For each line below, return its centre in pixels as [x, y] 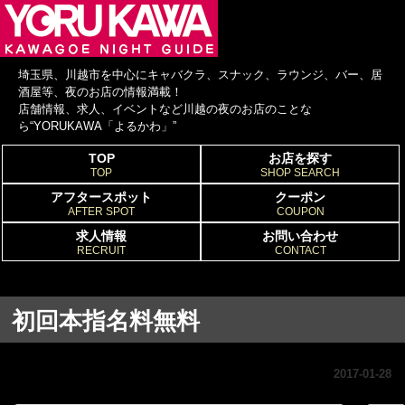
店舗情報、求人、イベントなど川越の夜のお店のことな [165, 109]
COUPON [300, 212]
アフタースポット [102, 197]
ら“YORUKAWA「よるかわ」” [97, 126]
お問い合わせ [301, 236]
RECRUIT [102, 250]
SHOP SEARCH [301, 173]
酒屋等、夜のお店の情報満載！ [100, 92]
